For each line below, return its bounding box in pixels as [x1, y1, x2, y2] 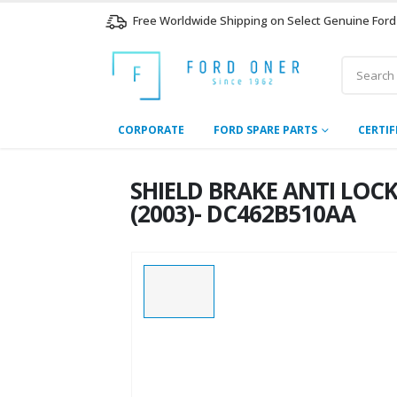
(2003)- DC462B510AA [130, 197, 355, 230]
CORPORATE [118, 121, 184, 137]
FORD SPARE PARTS [214, 121, 317, 137]
